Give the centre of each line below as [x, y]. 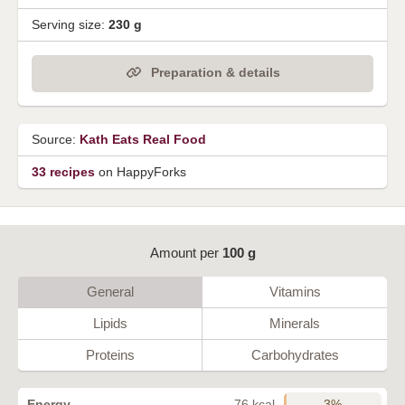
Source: [56, 139]
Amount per [186, 252]
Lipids [110, 323]
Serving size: [70, 25]
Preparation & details [215, 73]
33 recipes [63, 171]
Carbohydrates [295, 354]
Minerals [295, 323]
